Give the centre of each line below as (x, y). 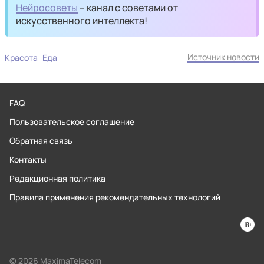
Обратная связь (41, 141)
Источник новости (223, 57)
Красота (21, 57)
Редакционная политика (57, 178)
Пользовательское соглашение (72, 122)
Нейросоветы (47, 8)
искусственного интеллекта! (82, 21)
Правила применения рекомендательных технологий (115, 197)
